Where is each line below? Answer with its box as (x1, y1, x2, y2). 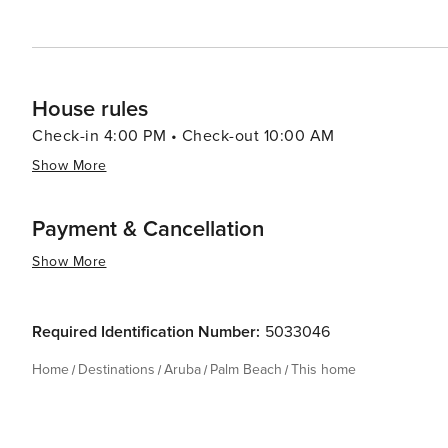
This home (291, 361, 356, 378)
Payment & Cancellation (32, 216, 264, 243)
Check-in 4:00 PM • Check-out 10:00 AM (32, 126, 335, 146)
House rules (32, 96, 148, 123)
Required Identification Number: (32, 322, 260, 342)
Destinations (78, 361, 155, 378)
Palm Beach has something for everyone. (32, 9, 336, 29)
